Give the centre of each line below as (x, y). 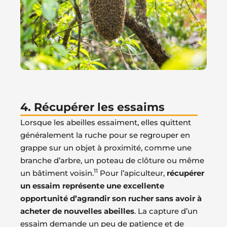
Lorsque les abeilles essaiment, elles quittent (106, 123)
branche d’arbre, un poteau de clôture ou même (112, 161)
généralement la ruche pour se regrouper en (105, 135)
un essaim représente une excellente (92, 186)
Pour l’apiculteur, (132, 173)
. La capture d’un (166, 211)
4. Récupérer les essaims (92, 107)
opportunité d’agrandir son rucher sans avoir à (111, 199)
